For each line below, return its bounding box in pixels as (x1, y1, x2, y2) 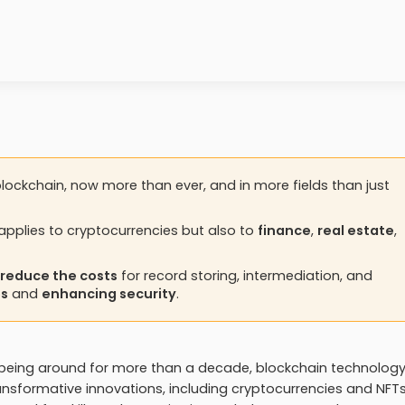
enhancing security (42, 285, 176, 303)
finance (258, 221, 311, 240)
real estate (317, 221, 394, 240)
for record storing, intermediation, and (118, 267, 372, 285)
